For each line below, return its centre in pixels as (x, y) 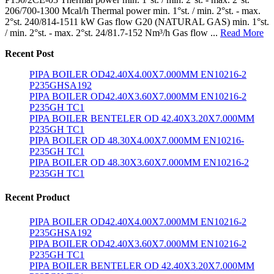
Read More (242, 33)
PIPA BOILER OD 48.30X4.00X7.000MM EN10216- (137, 141)
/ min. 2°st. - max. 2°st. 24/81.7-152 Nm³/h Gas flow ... (113, 33)
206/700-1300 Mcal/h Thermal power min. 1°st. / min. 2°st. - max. (133, 11)
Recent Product (37, 198)
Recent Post (29, 54)
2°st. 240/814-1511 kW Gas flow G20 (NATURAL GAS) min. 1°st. (137, 22)
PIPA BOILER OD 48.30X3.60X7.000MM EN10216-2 (139, 163)
